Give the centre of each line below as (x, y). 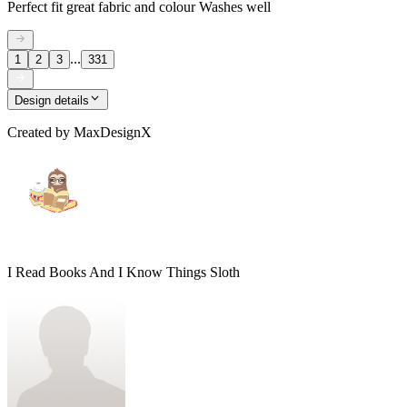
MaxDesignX (113, 132)
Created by (39, 132)
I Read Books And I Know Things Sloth (124, 272)
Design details (52, 100)
